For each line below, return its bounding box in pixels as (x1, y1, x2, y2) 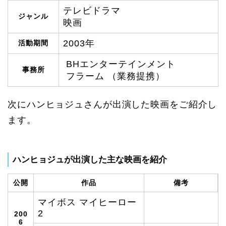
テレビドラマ (63, 5, 121, 16)
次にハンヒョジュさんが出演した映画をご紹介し (8, 99, 217, 109)
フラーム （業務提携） (63, 71, 165, 81)
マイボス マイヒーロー (38, 197, 137, 207)
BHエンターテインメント (63, 59, 176, 69)
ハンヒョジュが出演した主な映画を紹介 (13, 154, 167, 164)
